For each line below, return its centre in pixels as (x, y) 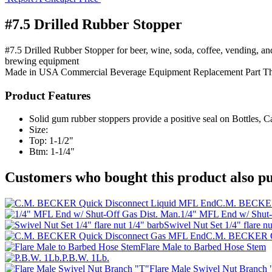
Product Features (48, 95)
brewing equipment (42, 61)
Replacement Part (227, 72)
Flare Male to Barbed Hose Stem (203, 247)
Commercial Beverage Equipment (126, 72)
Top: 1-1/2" (51, 141)
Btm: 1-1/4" (52, 152)
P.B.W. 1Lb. (86, 258)
